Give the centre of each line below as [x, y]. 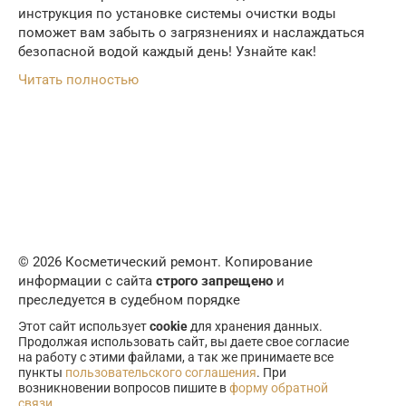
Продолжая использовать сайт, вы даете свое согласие [184, 342]
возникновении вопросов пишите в [124, 388]
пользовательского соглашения [161, 372]
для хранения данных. [255, 326]
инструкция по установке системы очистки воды [177, 14]
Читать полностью [78, 80]
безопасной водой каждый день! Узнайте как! [167, 52]
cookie [169, 326]
